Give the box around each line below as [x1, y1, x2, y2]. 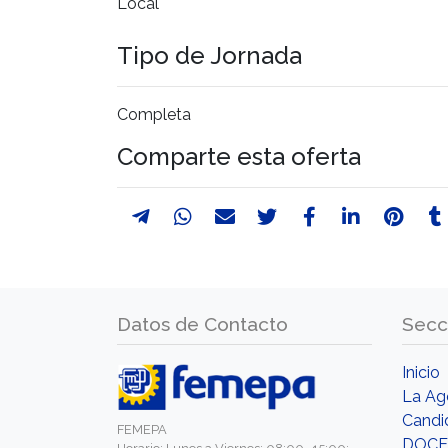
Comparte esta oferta [117, 141, 361, 171]
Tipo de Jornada [117, 40, 302, 70]
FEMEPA [117, 421, 167, 437]
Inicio [402, 362, 440, 382]
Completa [117, 104, 191, 124]
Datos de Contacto [117, 312, 288, 335]
